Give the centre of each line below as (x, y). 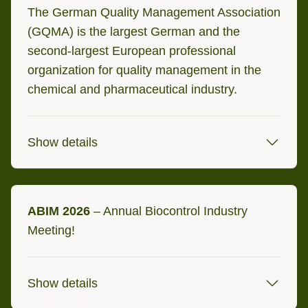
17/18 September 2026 (136, 185)
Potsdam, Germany (128, 218)
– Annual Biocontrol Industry (169, 211)
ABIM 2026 (59, 211)
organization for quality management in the (144, 70)
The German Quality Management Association (154, 12)
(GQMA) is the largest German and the (134, 32)
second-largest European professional (132, 51)
